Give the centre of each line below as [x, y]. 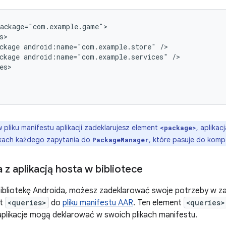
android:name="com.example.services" [96, 57]
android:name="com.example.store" [90, 47]
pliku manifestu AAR [98, 203]
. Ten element [158, 203]
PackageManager [121, 140]
